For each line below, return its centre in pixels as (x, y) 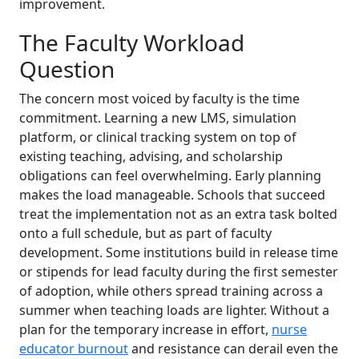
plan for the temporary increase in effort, (145, 330)
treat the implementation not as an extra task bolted (178, 214)
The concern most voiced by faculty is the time (159, 99)
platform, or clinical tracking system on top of (158, 137)
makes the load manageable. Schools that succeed (172, 195)
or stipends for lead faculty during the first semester (179, 272)
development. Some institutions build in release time (179, 253)
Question (67, 69)
